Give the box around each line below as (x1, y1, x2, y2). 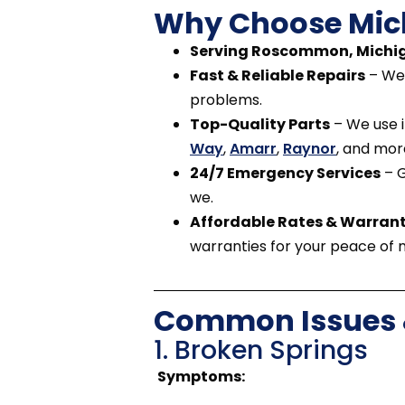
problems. (190, 89, 262, 111)
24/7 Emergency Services (190, 163, 381, 184)
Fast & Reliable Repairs (190, 65, 365, 87)
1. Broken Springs (154, 332, 368, 369)
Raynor (283, 138, 336, 160)
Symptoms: (157, 366, 245, 388)
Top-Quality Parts (190, 114, 330, 136)
